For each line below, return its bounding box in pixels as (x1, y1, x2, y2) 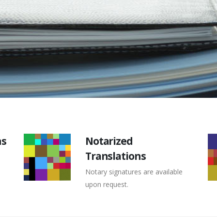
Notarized (85, 134, 133, 148)
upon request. (85, 180, 128, 189)
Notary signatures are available (85, 167, 183, 176)
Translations (85, 149, 146, 163)
